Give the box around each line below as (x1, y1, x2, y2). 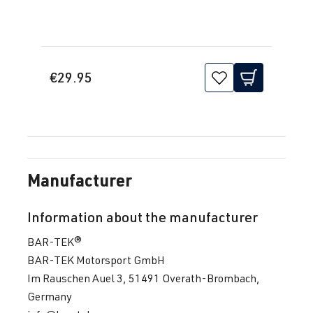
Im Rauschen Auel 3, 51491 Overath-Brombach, (27, 270, 260, 285)
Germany (27, 289, 72, 303)
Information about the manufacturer (27, 208, 258, 226)
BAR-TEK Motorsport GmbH (27, 252, 165, 267)
